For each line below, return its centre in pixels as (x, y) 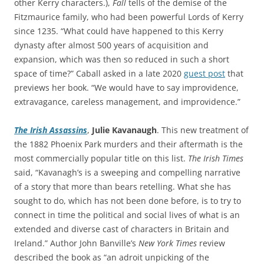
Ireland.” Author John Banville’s (76, 243)
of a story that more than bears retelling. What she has (123, 186)
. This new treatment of (203, 130)
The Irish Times (216, 158)
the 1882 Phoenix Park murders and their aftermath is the (128, 144)
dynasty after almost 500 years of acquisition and (111, 45)
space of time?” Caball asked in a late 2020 (99, 73)
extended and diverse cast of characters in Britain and (122, 229)
